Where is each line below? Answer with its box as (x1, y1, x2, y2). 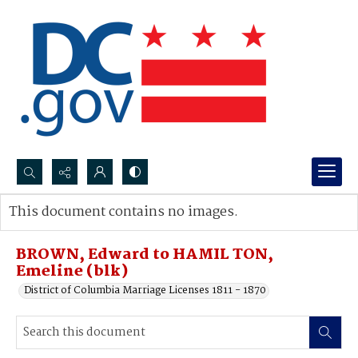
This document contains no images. (9, 201, 238, 223)
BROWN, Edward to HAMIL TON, (16, 243, 273, 267)
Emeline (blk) (16, 260, 129, 284)
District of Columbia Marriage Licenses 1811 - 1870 (24, 282, 266, 299)
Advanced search (25, 220, 107, 237)
